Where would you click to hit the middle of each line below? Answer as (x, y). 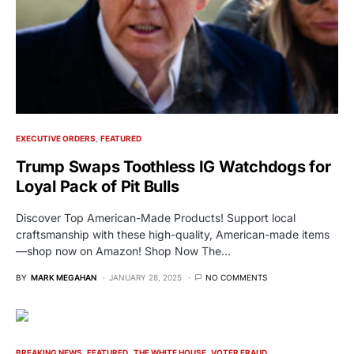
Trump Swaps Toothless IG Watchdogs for (173, 166)
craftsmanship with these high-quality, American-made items (173, 234)
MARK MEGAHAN (64, 277)
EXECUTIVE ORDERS (56, 138)
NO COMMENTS (236, 277)
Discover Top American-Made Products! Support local (156, 217)
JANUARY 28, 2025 (145, 277)
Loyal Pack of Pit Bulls (98, 186)
